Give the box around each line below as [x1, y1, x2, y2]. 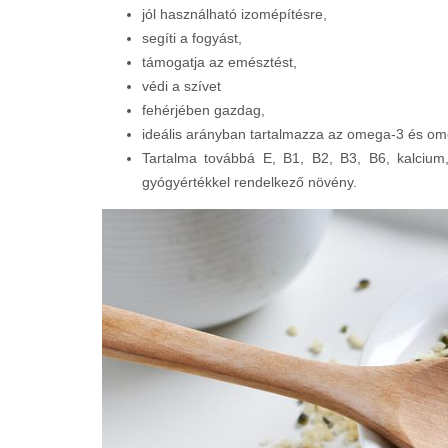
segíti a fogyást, [142, 30, 242, 46]
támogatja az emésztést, [142, 54, 297, 70]
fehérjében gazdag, [142, 102, 265, 118]
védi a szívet [142, 78, 221, 94]
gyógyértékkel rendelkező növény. [142, 174, 357, 190]
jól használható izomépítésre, [142, 6, 327, 22]
